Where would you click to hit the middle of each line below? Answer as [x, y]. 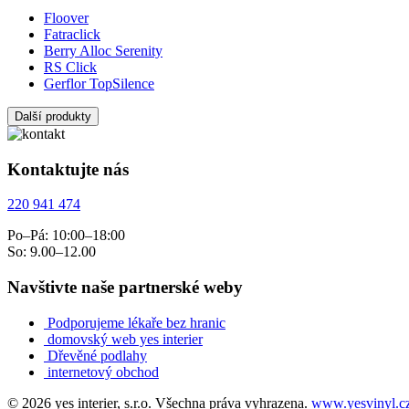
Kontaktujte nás [68, 169]
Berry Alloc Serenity [103, 50]
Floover [66, 17]
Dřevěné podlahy [97, 355]
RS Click [70, 67]
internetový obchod [103, 372]
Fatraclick [72, 34]
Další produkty [53, 116]
